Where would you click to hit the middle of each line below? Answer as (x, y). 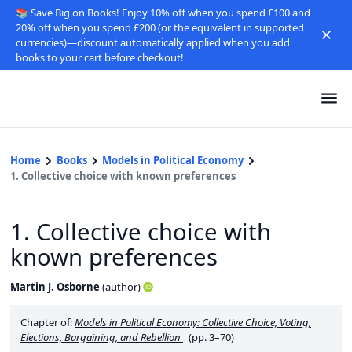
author (121, 287)
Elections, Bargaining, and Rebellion (101, 337)
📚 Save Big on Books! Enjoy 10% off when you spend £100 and (163, 12)
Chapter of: (48, 322)
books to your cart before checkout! (99, 57)
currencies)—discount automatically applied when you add (152, 42)
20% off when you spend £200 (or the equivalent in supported (159, 27)
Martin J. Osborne (55, 287)
